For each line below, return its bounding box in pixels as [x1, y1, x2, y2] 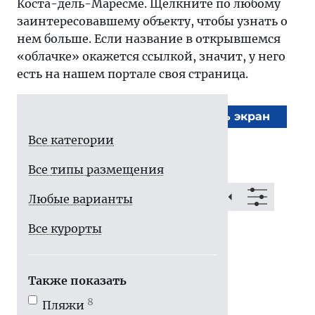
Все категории [28, 133, 114, 147]
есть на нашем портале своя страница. [17, 67, 248, 81]
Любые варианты [28, 192, 133, 206]
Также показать [28, 274, 127, 288]
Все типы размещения [28, 162, 164, 176]
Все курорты [28, 221, 102, 236]
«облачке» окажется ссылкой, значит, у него [17, 49, 285, 63]
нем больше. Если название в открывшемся [17, 32, 281, 46]
